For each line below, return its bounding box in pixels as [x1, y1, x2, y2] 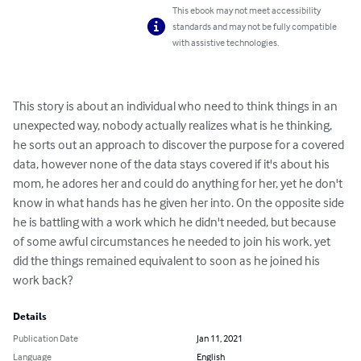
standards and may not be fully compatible [172, 20, 338, 33]
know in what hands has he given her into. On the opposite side [13, 194, 346, 211]
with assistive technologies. [172, 36, 280, 49]
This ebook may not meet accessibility [172, 4, 322, 17]
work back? [13, 272, 73, 288]
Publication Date [13, 332, 78, 345]
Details [13, 311, 47, 323]
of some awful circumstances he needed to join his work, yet [13, 233, 333, 250]
